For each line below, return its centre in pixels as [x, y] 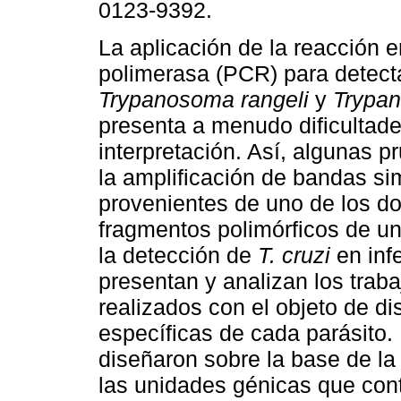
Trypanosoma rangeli [204, 100]
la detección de [178, 256]
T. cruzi [294, 256]
